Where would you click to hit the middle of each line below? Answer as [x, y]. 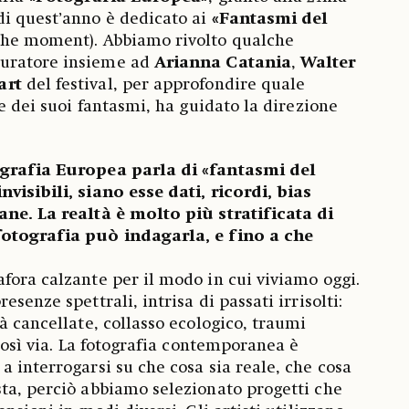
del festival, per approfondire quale [166, 85]
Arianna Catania [222, 63]
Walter [328, 63]
